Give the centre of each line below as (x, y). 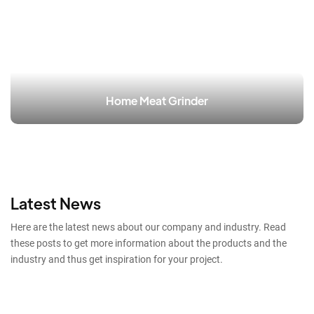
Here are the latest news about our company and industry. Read (148, 227)
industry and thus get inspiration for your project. (117, 259)
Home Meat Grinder (157, 101)
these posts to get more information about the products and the (149, 243)
